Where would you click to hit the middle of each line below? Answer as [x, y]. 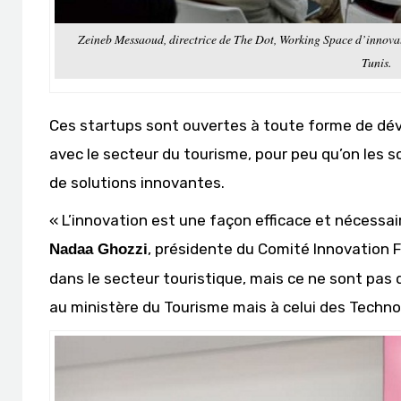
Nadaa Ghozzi [98, 249]
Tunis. [376, 62]
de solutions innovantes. [137, 182]
